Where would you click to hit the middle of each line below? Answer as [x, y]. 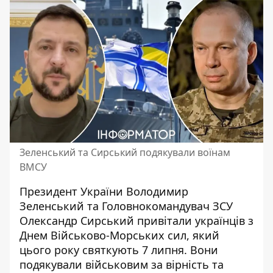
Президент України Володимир [104, 191]
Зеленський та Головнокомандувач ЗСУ [126, 206]
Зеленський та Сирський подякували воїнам [125, 152]
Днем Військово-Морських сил [103, 235]
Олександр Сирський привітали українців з [136, 221]
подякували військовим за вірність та [122, 264]
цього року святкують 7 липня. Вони [119, 250]
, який [203, 235]
